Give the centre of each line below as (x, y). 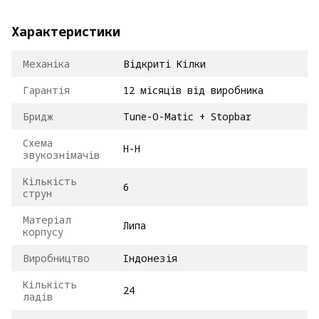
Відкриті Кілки (164, 63)
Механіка (46, 63)
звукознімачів (61, 155)
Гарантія (46, 90)
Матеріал (47, 219)
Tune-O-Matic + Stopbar (187, 116)
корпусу (43, 231)
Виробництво (56, 258)
